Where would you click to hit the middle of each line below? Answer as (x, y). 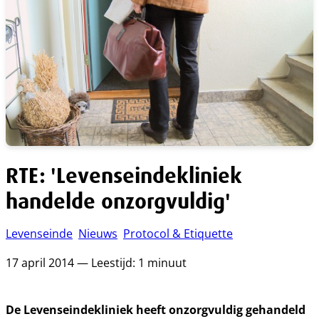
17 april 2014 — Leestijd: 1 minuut (96, 263)
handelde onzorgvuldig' (118, 201)
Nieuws (98, 234)
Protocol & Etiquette (178, 234)
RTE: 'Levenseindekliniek (124, 176)
